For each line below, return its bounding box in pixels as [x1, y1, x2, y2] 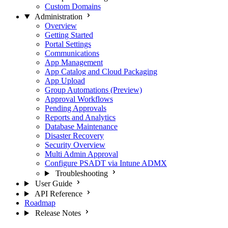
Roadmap [24, 198, 55, 207]
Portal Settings [45, 40, 91, 48]
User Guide [35, 179, 72, 188]
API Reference [34, 189, 82, 198]
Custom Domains [45, 2, 101, 11]
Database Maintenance [45, 122, 118, 131]
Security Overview [45, 140, 105, 149]
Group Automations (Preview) [45, 85, 142, 94]
